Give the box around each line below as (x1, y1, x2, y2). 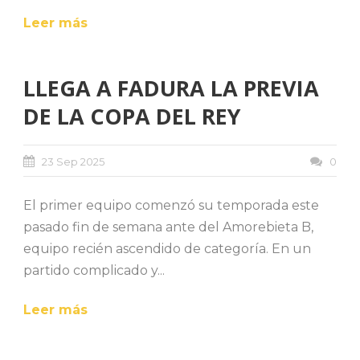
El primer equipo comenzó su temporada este (23, 197, 319, 213)
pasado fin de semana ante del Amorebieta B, (23, 219, 313, 235)
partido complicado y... (23, 262, 165, 278)
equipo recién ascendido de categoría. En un (23, 240, 311, 256)
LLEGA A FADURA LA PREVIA (23, 72, 319, 103)
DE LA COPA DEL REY (23, 100, 240, 131)
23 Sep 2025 (42, 154, 104, 168)
